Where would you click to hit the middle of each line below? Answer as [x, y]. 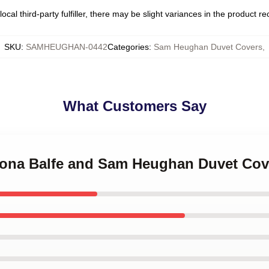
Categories [128, 47]
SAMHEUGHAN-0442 [67, 47]
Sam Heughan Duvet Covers [208, 47]
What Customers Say [134, 106]
